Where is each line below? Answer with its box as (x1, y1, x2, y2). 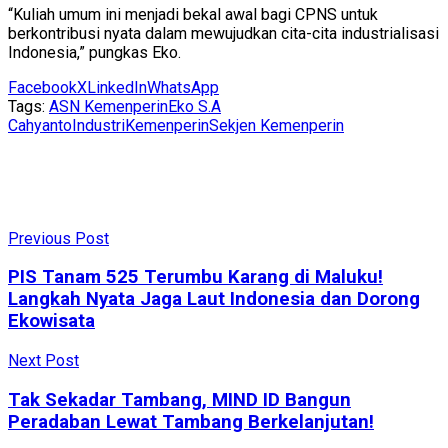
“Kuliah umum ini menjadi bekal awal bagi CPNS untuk (8, 4, 378, 24)
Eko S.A (168, 96, 221, 116)
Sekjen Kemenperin (209, 115, 344, 135)
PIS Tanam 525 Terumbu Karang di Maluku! (8, 266, 383, 289)
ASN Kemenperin (49, 96, 168, 116)
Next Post (8, 351, 79, 371)
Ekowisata (8, 310, 95, 333)
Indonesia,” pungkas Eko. (8, 42, 181, 62)
